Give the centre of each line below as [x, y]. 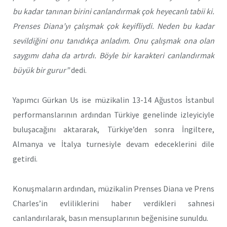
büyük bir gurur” [41, 70]
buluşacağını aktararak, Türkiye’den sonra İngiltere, [113, 129]
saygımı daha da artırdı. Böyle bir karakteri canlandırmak [113, 55]
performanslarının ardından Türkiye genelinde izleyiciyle [113, 114]
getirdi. [25, 158]
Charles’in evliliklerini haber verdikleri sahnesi [113, 203]
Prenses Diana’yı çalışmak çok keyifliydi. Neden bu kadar [113, 26]
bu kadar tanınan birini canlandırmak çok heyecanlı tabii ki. [113, 11]
